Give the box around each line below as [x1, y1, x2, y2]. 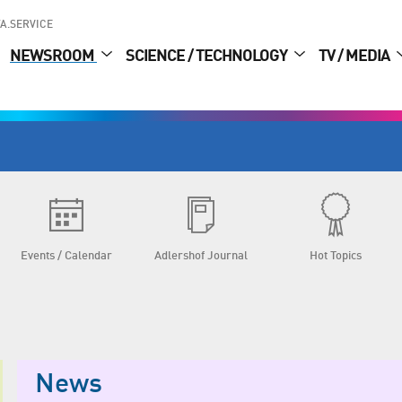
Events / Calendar [21, 250, 112, 262]
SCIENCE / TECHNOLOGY [126, 48, 290, 66]
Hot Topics [310, 250, 362, 262]
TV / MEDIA [319, 48, 392, 66]
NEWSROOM [10, 48, 97, 66]
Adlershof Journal [154, 250, 248, 262]
